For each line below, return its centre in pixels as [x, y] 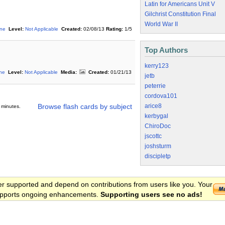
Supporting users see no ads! [151, 194]
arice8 [153, 106]
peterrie [155, 86]
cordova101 [161, 96]
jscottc [153, 136]
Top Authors [166, 50]
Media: [69, 72]
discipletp [158, 156]
